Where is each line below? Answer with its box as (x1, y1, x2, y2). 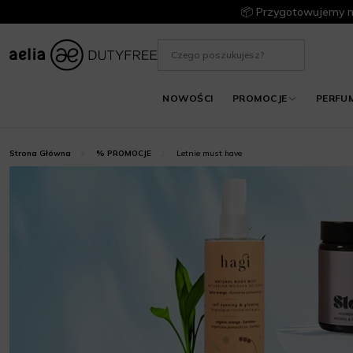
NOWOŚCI (162, 92, 214, 104)
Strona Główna (9, 148, 71, 158)
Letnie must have (176, 147, 242, 158)
